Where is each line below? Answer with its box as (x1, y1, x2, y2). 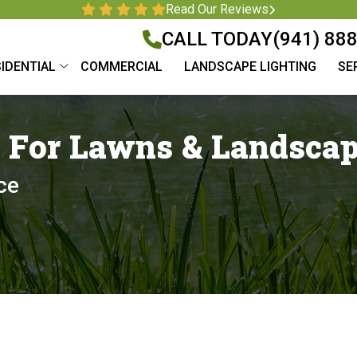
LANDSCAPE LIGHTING (184, 59, 316, 74)
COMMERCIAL (80, 59, 163, 74)
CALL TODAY (162, 28, 273, 50)
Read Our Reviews (165, 2, 269, 17)
